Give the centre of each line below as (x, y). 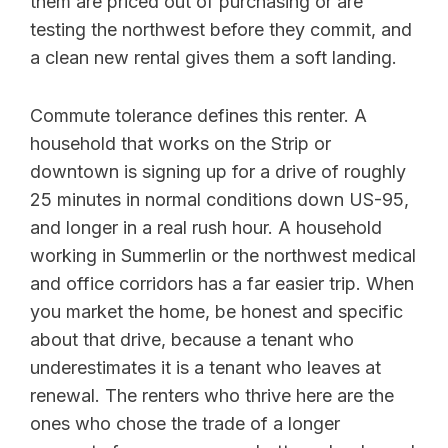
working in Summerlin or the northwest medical (223, 256)
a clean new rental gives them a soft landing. (213, 58)
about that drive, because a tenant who (192, 340)
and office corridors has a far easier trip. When (222, 284)
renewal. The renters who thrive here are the (212, 396)
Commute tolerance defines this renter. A (198, 116)
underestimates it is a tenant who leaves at (205, 368)
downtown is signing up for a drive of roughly (218, 172)
